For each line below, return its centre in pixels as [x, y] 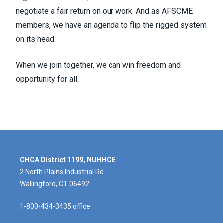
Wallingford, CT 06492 [55, 183]
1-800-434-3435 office [55, 206]
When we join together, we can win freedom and [98, 65]
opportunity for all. [47, 79]
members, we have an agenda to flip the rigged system [111, 25]
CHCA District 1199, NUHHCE [68, 160]
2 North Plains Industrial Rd [62, 171]
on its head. [36, 39]
